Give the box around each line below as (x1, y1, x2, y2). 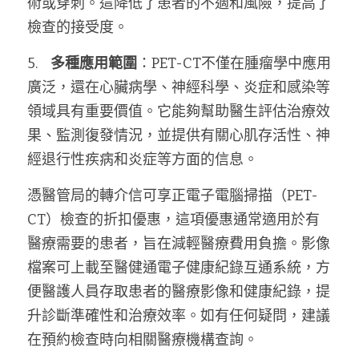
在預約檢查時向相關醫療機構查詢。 (27, 331, 258, 349)
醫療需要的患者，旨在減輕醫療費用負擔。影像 (27, 235, 330, 252)
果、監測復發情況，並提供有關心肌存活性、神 (27, 127, 330, 144)
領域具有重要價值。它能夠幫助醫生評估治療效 (27, 103, 330, 120)
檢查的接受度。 (27, 18, 128, 36)
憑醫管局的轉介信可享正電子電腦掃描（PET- (27, 187, 318, 204)
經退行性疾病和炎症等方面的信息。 (27, 151, 258, 168)
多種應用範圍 (50, 54, 137, 72)
